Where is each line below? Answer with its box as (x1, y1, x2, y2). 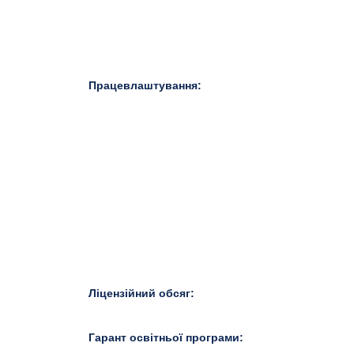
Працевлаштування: (88, 79, 205, 92)
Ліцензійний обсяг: (88, 287, 198, 299)
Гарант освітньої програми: (88, 331, 247, 344)
